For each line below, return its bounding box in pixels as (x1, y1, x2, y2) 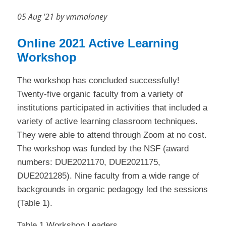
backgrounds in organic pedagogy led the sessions (17, 184, 208, 194)
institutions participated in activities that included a (17, 102, 207, 112)
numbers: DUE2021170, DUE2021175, (17, 157, 160, 167)
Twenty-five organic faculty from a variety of (17, 89, 183, 99)
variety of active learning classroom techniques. (17, 116, 198, 126)
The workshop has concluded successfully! (17, 75, 180, 85)
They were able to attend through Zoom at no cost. (17, 130, 207, 140)
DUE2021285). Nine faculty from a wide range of (17, 171, 199, 181)
